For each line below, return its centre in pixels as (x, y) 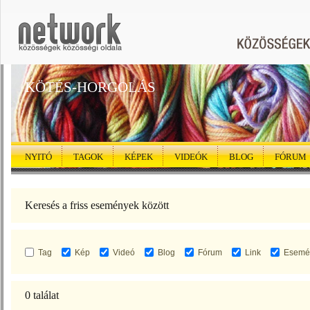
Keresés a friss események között (97, 205)
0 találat (42, 295)
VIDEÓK (191, 157)
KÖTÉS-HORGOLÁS (90, 87)
